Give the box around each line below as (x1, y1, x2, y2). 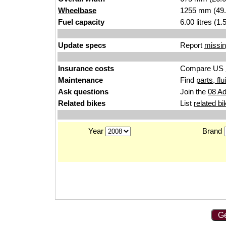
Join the (180, 87, 208, 96)
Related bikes (58, 99, 105, 107)
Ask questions (58, 87, 108, 96)
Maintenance (58, 76, 103, 84)
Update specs (58, 41, 106, 49)
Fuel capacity (58, 18, 104, 26)
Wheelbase (58, 6, 96, 15)
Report (180, 41, 204, 49)
